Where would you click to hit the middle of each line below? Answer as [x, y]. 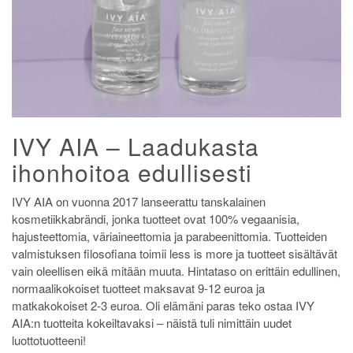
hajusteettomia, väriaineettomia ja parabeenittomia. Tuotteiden [169, 236]
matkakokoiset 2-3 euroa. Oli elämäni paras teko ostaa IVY [163, 306]
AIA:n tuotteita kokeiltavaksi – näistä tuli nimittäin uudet [152, 323]
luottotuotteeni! [49, 340]
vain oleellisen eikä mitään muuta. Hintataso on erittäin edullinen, [176, 271]
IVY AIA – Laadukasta [136, 147]
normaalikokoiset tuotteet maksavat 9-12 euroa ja [138, 288]
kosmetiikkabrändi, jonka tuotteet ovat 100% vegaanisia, [156, 219]
